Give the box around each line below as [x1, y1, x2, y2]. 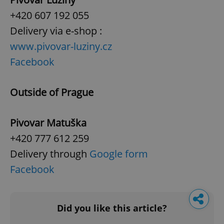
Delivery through [10, 147, 89, 161]
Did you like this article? [57, 202, 167, 214]
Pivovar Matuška [10, 116, 86, 130]
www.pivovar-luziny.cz [10, 39, 112, 53]
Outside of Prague [10, 85, 93, 99]
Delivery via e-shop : [10, 24, 102, 38]
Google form [89, 147, 148, 161]
